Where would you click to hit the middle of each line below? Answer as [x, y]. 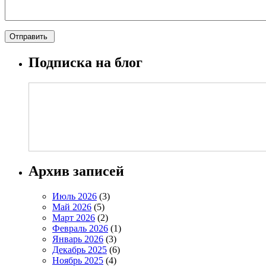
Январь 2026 [78, 239]
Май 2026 [72, 207]
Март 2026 [74, 217]
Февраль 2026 [80, 228]
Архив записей [76, 171]
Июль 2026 [75, 196]
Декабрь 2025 [80, 249]
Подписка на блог [85, 63]
